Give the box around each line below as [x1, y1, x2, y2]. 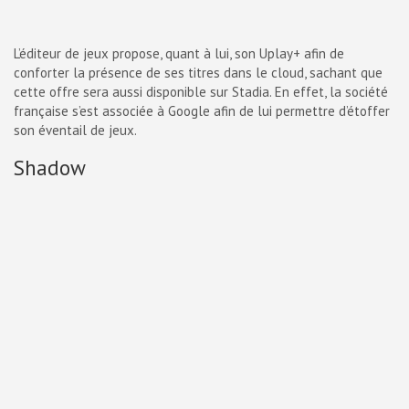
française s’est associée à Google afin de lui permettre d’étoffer [14, 102, 390, 120]
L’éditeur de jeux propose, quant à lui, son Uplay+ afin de [14, 45, 344, 62]
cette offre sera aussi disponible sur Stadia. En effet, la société [14, 83, 388, 100]
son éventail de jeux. [14, 121, 137, 139]
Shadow [14, 154, 86, 181]
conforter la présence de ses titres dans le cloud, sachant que [14, 64, 383, 81]
